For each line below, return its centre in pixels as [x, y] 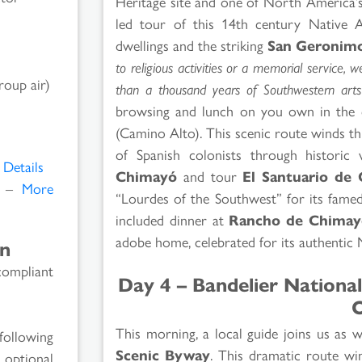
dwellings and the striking [192, 44]
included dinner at [173, 219]
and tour [210, 175]
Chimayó [146, 175]
